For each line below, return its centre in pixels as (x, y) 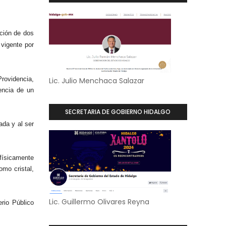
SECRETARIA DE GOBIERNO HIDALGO (118, 112)
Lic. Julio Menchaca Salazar (96, 81)
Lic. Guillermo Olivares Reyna (99, 202)
